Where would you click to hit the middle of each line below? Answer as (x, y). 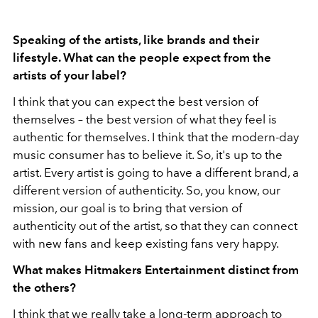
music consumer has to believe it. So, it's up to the (148, 155)
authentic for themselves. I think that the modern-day (156, 137)
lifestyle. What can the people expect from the (142, 58)
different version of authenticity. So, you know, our (147, 191)
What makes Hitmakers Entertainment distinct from (156, 270)
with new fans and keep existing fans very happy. (146, 244)
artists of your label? (70, 76)
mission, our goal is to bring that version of (127, 208)
